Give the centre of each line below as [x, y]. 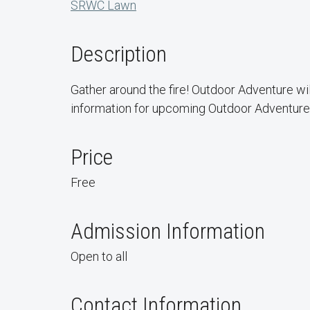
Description [119, 54]
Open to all [99, 256]
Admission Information [168, 231]
